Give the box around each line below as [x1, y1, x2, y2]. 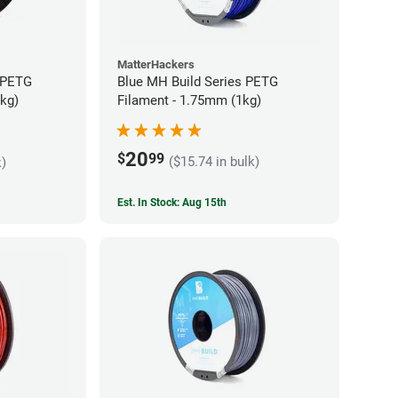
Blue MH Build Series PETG [117, 73, 278, 90]
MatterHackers [117, 57, 195, 71]
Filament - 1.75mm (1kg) [117, 92, 261, 108]
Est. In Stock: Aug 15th [117, 195, 227, 209]
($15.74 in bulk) [169, 153, 259, 170]
